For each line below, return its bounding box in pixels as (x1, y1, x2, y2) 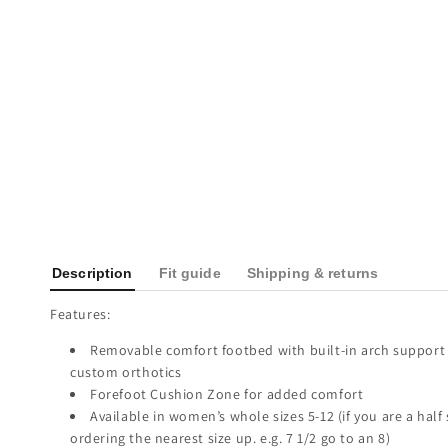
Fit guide (158, 266, 221, 282)
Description (52, 266, 133, 282)
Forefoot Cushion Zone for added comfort (90, 385, 364, 404)
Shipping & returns (246, 266, 379, 282)
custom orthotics (70, 363, 182, 382)
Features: (50, 305, 111, 324)
